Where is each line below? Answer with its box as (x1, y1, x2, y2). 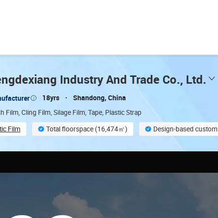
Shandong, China (73, 93, 127, 102)
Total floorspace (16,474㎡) (46, 125, 127, 133)
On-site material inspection (17, 141, 94, 148)
